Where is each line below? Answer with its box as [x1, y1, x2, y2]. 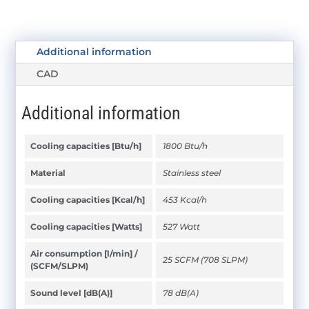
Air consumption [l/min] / [30, 248, 139, 259]
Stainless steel [163, 167, 221, 178]
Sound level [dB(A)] [30, 287, 113, 298]
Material [30, 167, 66, 178]
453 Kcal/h [163, 194, 208, 205]
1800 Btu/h [163, 140, 208, 151]
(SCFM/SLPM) [30, 260, 89, 271]
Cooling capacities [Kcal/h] [30, 194, 146, 205]
